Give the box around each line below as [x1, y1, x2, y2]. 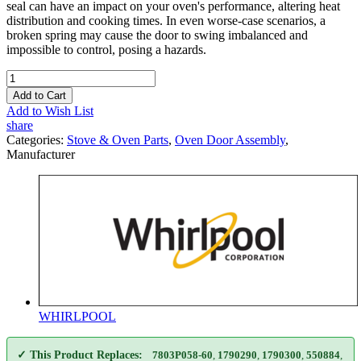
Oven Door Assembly [175, 132, 285, 147]
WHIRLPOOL [39, 309, 116, 323]
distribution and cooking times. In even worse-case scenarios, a [6, 13, 326, 27]
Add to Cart [13, 89, 66, 102]
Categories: [6, 132, 67, 147]
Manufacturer [6, 147, 75, 161]
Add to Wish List [6, 103, 93, 118]
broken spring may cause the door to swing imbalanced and [6, 27, 308, 42]
